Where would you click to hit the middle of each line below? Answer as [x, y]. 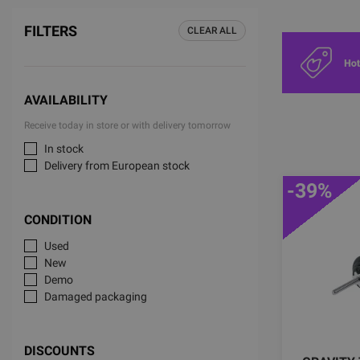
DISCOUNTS [59, 351]
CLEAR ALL [212, 31]
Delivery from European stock [117, 166]
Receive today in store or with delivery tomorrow [127, 125]
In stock [64, 149]
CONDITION [58, 220]
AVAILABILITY [66, 100]
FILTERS [51, 31]
